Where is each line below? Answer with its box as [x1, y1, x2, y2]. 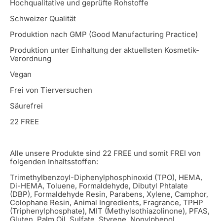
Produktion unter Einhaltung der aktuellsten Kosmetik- [10, 45, 199, 55]
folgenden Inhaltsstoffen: [10, 156, 98, 166]
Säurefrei [10, 101, 43, 110]
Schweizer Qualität [10, 13, 76, 23]
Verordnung [10, 53, 51, 63]
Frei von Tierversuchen [10, 85, 92, 95]
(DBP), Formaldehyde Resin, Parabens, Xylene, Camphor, [10, 189, 208, 199]
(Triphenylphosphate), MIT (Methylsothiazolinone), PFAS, [10, 206, 210, 216]
